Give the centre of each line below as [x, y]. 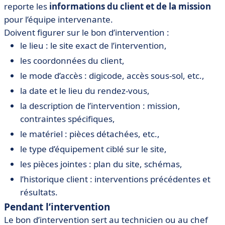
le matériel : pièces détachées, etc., [90, 134]
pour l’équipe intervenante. [59, 19]
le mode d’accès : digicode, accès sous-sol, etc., [112, 76]
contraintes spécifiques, [68, 119]
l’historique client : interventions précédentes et [115, 179]
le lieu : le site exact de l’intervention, [93, 45]
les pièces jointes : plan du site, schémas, [101, 164]
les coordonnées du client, [72, 61]
